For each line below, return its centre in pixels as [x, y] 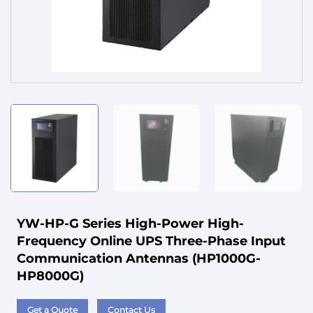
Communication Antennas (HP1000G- [138, 259]
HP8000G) [50, 276]
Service [33, 28]
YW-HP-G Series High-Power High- [130, 224]
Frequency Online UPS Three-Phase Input [151, 241]
